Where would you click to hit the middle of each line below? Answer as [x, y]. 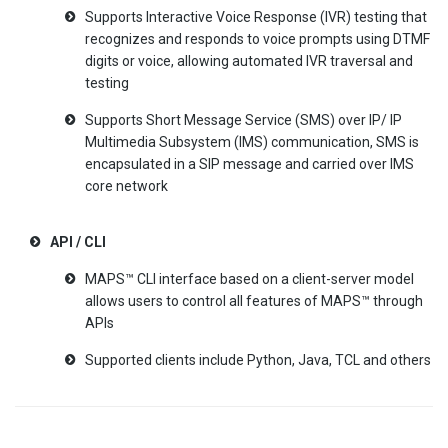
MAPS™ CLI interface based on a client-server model [249, 278]
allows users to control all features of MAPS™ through [254, 300]
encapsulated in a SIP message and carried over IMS [249, 163]
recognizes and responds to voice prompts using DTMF [257, 38]
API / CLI [78, 241]
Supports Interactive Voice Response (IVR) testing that [256, 16]
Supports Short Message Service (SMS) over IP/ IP [243, 119]
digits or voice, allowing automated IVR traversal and [249, 60]
